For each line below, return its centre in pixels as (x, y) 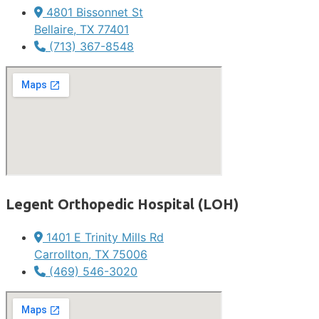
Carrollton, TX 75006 (91, 254)
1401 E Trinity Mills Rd (105, 237)
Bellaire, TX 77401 (82, 29)
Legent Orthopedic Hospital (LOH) (122, 204)
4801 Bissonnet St (95, 12)
